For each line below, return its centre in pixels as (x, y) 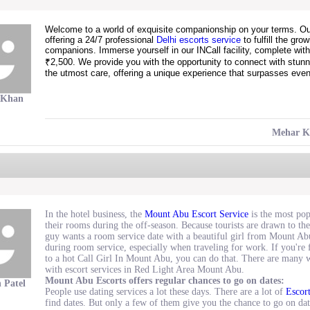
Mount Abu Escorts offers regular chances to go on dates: (165, 281)
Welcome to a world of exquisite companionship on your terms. (172, 29)
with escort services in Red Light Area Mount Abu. (145, 270)
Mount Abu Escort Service (197, 214)
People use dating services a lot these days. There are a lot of (165, 292)
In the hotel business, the (95, 214)
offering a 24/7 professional (101, 40)
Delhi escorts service (199, 40)
